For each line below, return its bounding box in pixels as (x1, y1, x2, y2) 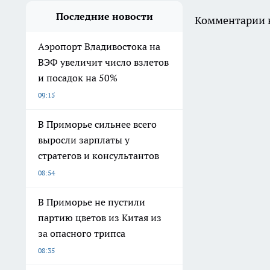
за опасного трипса (38, 227, 125, 240)
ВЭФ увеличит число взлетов (38, 56, 169, 69)
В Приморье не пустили (38, 196, 145, 209)
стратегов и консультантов (38, 149, 159, 162)
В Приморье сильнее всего (38, 118, 157, 131)
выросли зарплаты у (38, 134, 130, 146)
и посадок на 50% (38, 72, 118, 84)
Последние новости (55, 10, 153, 23)
